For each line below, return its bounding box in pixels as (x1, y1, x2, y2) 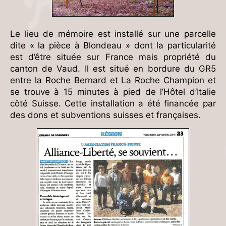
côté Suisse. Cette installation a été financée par (10, 98, 216, 109)
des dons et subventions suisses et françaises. (10, 110, 201, 121)
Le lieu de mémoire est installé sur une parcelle (10, 29, 216, 39)
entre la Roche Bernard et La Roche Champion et (10, 75, 216, 86)
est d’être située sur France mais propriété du (10, 52, 216, 63)
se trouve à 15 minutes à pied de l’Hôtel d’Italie (10, 87, 216, 97)
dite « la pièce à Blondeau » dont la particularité (10, 40, 216, 51)
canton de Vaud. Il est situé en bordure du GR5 (10, 64, 216, 74)
